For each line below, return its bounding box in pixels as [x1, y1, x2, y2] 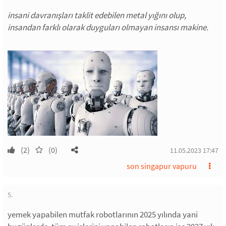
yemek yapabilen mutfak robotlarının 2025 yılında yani [8, 209, 198, 220]
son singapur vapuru [127, 161, 197, 172]
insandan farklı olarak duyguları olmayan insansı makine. [8, 22, 208, 33]
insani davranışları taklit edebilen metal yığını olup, [8, 10, 186, 21]
